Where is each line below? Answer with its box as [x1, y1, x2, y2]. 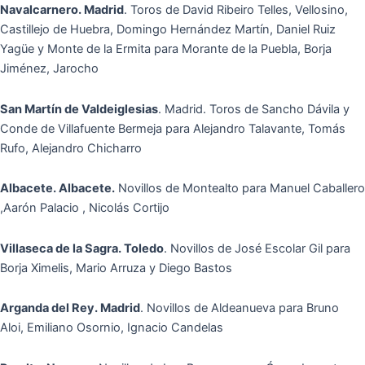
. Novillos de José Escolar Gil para [164, 240, 350, 256]
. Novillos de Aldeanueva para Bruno [140, 301, 339, 316]
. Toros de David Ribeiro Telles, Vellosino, [124, 2, 348, 18]
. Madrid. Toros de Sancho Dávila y [158, 101, 350, 117]
